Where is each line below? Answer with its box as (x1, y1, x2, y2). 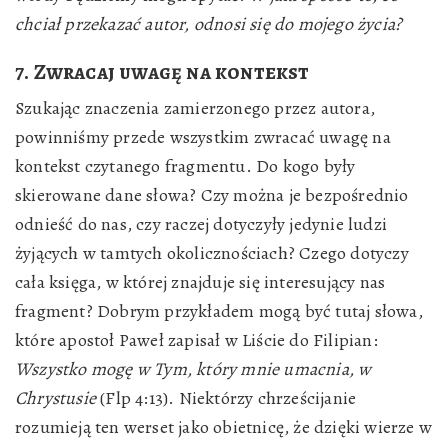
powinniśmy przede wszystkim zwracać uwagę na (15, 125, 391, 149)
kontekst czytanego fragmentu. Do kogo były (15, 154, 356, 178)
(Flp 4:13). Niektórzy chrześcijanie (96, 386, 357, 410)
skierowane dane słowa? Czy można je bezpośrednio (15, 183, 409, 207)
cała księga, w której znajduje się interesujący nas (15, 270, 386, 294)
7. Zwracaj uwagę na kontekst (15, 58, 310, 86)
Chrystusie (15, 386, 96, 410)
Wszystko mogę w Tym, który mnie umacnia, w (15, 357, 372, 381)
